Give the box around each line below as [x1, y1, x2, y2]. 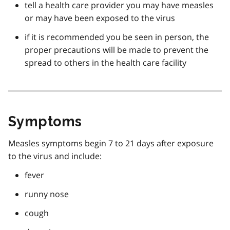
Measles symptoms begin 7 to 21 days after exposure [8, 137, 214, 149]
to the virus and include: [8, 150, 102, 162]
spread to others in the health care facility [25, 56, 186, 68]
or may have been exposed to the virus [25, 12, 175, 24]
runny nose [25, 188, 69, 200]
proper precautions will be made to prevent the [25, 44, 208, 55]
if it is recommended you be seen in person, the [25, 31, 209, 43]
